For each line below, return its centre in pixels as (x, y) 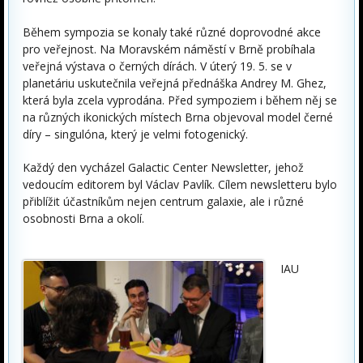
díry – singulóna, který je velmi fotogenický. (135, 135)
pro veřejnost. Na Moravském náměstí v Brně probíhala (169, 49)
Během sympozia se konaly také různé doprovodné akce (172, 32)
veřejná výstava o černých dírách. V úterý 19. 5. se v (157, 66)
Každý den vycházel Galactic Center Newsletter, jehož (163, 168)
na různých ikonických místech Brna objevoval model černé (178, 117)
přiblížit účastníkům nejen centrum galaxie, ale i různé (163, 202)
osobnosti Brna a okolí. (83, 219)
